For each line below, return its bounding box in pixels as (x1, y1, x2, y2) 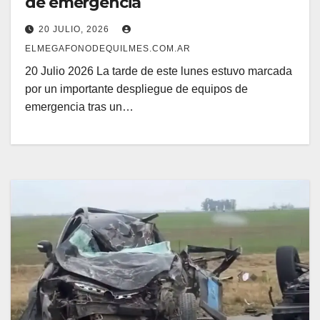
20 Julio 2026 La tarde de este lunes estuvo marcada (25, 65, 292, 77)
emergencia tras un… (25, 101, 134, 113)
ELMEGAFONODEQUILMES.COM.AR (25, 44, 191, 54)
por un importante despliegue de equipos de (25, 83, 248, 95)
